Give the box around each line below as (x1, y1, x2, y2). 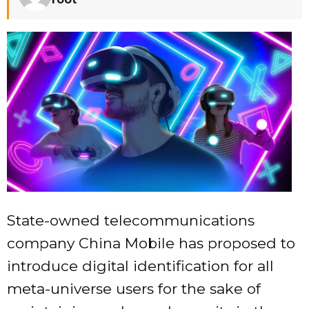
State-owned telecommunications (7, 212, 255, 230)
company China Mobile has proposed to (7, 235, 295, 252)
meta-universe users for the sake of (7, 280, 261, 298)
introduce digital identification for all (7, 257, 274, 275)
